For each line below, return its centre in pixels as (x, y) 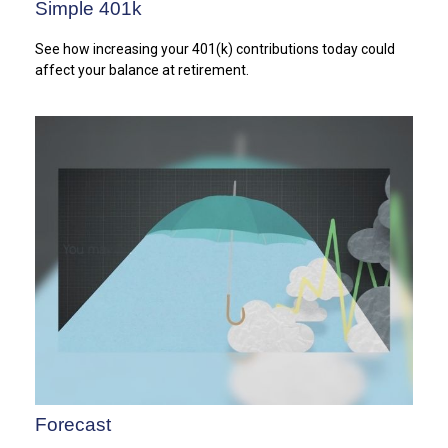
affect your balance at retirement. (142, 69)
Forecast (73, 425)
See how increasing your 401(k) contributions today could (215, 48)
